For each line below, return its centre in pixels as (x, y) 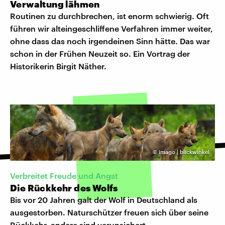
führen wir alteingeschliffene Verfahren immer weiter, (111, 29)
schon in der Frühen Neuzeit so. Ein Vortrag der (100, 54)
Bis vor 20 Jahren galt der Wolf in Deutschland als (104, 200)
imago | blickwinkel (184, 152)
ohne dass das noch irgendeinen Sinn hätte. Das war (110, 41)
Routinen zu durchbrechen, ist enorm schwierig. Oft (109, 16)
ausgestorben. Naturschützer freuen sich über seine (109, 212)
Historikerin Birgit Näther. (58, 66)
